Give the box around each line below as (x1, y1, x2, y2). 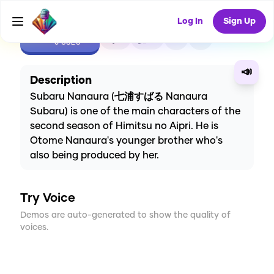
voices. (20, 223, 48, 232)
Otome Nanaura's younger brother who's (30, 136, 223, 146)
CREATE (45, 28, 89, 39)
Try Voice (20, 192, 75, 205)
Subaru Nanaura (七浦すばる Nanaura (30, 92, 207, 102)
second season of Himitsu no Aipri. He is (30, 121, 218, 131)
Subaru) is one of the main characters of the (30, 106, 240, 117)
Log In (177, 17, 203, 26)
